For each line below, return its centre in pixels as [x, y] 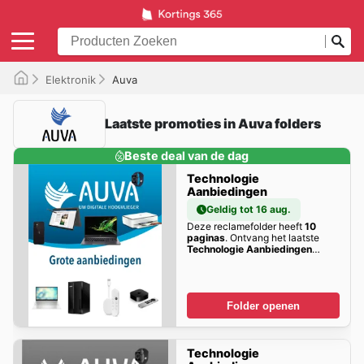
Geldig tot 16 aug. [248, 209]
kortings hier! [216, 260]
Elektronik [71, 79]
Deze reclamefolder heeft [245, 226]
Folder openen [263, 305]
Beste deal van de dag [187, 155]
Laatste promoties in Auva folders [213, 124]
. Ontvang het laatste [272, 237]
